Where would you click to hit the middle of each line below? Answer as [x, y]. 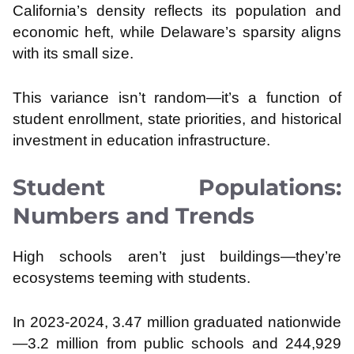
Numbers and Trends [134, 216]
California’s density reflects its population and [177, 11]
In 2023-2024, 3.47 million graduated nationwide [177, 322]
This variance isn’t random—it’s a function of [177, 97]
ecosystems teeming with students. [132, 278]
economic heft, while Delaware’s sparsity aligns [177, 32]
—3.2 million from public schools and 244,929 [177, 343]
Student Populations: [177, 188]
